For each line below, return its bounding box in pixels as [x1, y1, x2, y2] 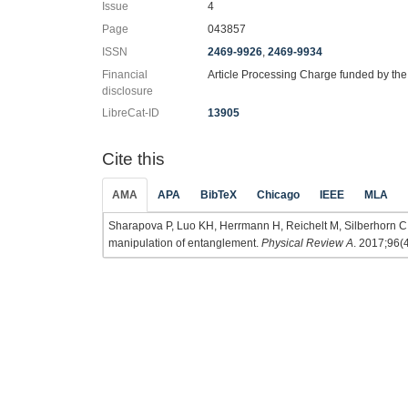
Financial [102, 68, 148, 81]
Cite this [102, 149, 165, 168]
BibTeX [200, 188, 237, 201]
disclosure [102, 85, 153, 97]
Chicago [257, 188, 300, 201]
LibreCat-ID [102, 107, 159, 119]
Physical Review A [261, 236, 353, 250]
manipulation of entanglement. [108, 236, 261, 250]
